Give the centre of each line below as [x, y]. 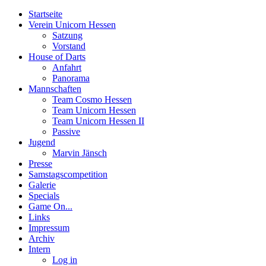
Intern [39, 249]
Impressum [49, 228]
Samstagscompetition [68, 175]
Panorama [71, 78]
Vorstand [69, 46]
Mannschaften [55, 89]
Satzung [67, 36]
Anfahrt [67, 68]
